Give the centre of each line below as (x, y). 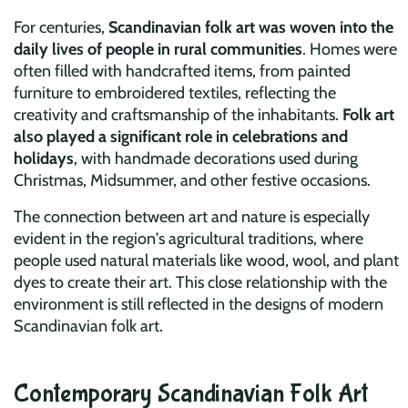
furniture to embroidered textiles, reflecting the (175, 92)
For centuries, (61, 27)
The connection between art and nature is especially (192, 216)
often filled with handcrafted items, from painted (182, 71)
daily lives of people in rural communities (158, 49)
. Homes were (350, 49)
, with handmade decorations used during (216, 158)
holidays (44, 158)
